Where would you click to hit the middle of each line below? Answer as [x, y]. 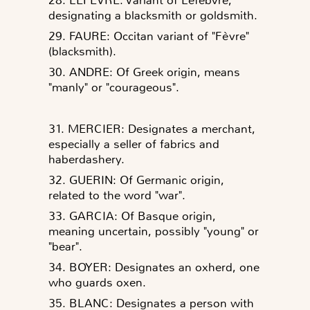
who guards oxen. [97, 282]
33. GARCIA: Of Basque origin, [132, 216]
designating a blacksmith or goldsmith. [153, 15]
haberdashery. [86, 159]
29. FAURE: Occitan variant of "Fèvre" [149, 36]
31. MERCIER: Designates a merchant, [152, 128]
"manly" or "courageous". [114, 87]
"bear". [65, 246]
